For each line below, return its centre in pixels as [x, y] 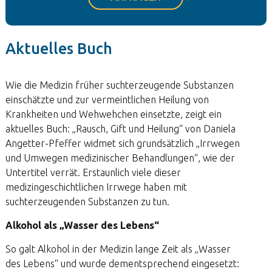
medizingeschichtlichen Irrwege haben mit [96, 187]
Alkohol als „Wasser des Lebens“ [82, 225]
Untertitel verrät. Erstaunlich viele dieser [93, 172]
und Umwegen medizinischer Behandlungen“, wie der [120, 158]
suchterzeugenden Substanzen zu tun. [87, 202]
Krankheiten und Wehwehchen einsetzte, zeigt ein [113, 114]
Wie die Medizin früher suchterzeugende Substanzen [119, 85]
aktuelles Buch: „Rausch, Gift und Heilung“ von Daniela [120, 129]
